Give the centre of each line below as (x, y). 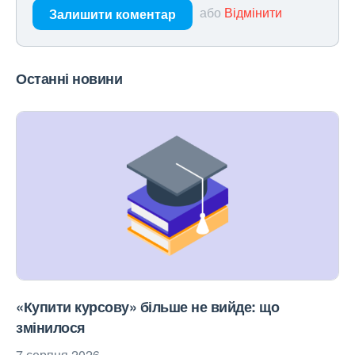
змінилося (51, 328)
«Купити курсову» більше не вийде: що (147, 307)
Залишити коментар (113, 14)
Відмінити (253, 13)
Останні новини (69, 79)
